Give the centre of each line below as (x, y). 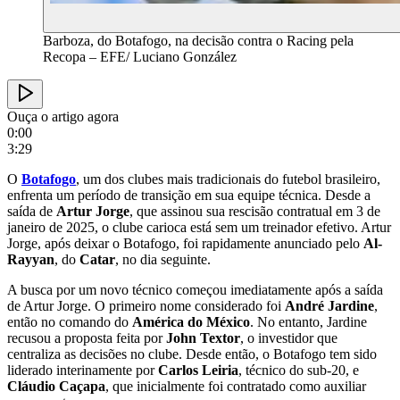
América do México (191, 321)
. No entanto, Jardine (308, 321)
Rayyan (31, 259)
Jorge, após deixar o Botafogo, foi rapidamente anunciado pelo (185, 243)
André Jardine (329, 305)
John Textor (203, 337)
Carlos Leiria (198, 370)
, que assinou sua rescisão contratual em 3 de (255, 211)
